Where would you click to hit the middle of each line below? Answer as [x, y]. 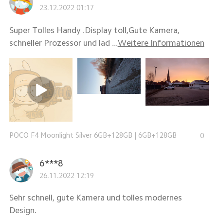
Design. [23, 210]
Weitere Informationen [161, 43]
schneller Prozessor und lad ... [63, 43]
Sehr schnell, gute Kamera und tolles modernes [95, 198]
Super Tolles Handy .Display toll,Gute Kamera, [94, 30]
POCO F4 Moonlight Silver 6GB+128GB [71, 135]
